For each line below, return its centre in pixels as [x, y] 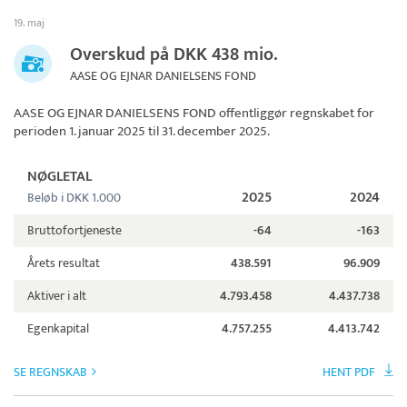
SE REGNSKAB [50, 372]
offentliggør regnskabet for [295, 114]
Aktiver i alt [57, 296]
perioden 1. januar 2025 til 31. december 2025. [142, 132]
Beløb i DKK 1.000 [74, 198]
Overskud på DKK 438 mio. [174, 55]
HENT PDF [349, 372]
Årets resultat [64, 263]
